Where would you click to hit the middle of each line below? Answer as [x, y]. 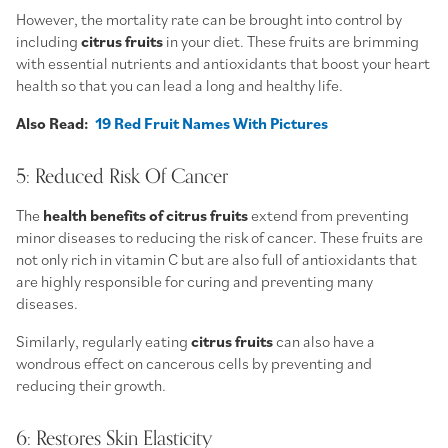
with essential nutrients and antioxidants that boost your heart [223, 62]
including [48, 40]
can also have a [324, 340]
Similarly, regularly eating [103, 340]
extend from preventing [328, 214]
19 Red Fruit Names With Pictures [211, 122]
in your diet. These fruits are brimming [291, 40]
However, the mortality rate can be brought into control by [209, 18]
